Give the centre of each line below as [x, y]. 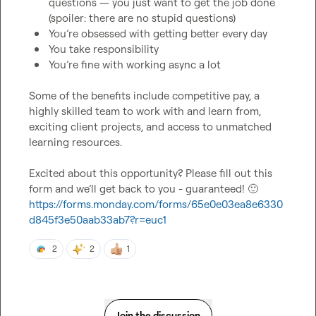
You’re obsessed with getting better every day [158, 34]
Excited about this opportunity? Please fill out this [151, 173]
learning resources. [75, 142]
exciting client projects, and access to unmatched [150, 127]
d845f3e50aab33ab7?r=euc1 [98, 220]
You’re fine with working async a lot [135, 65]
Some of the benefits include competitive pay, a [144, 96]
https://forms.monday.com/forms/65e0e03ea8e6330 [156, 204]
